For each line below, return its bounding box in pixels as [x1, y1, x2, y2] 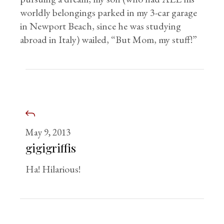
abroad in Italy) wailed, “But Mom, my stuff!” [20, 33, 197, 46]
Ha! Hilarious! [25, 162, 81, 175]
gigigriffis [25, 140, 76, 155]
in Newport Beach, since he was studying [20, 19, 181, 32]
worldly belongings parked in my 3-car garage [20, 6, 197, 19]
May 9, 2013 [25, 126, 71, 138]
